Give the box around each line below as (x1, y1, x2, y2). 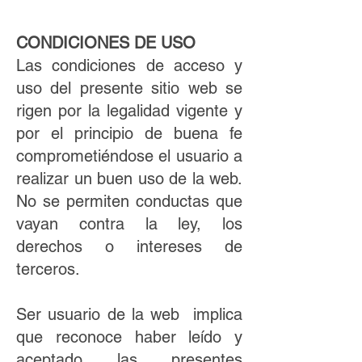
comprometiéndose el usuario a (16, 146, 242, 166)
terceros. (16, 259, 85, 279)
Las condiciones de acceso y (16, 56, 242, 75)
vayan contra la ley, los (16, 214, 242, 234)
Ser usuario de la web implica (16, 305, 242, 324)
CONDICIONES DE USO (16, 33, 200, 53)
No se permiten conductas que (16, 192, 242, 211)
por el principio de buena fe (16, 124, 242, 143)
